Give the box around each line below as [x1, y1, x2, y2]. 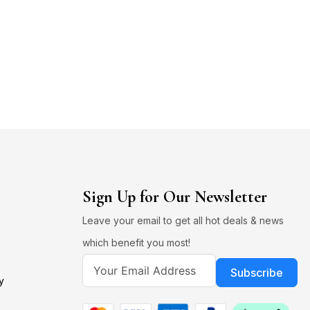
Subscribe [230, 265, 283, 280]
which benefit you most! [82, 236, 190, 248]
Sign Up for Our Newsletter [82, 186, 267, 207]
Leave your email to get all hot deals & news [82, 214, 284, 226]
